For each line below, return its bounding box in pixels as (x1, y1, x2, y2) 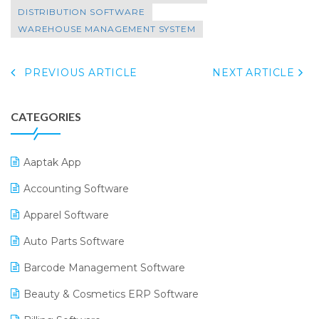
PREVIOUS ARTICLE (21, 66, 138, 79)
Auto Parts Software (23, 234, 125, 248)
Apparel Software (23, 208, 109, 221)
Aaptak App (23, 155, 81, 169)
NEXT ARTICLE (212, 66, 298, 79)
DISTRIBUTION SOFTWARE (18, 6, 145, 17)
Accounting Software (23, 182, 129, 195)
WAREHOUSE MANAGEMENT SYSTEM (18, 23, 196, 34)
